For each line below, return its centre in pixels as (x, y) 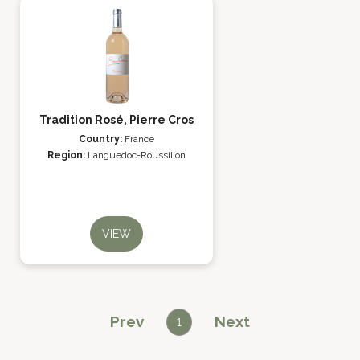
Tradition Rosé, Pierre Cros (117, 120)
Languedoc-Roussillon (137, 155)
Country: (102, 139)
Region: (67, 155)
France (139, 139)
